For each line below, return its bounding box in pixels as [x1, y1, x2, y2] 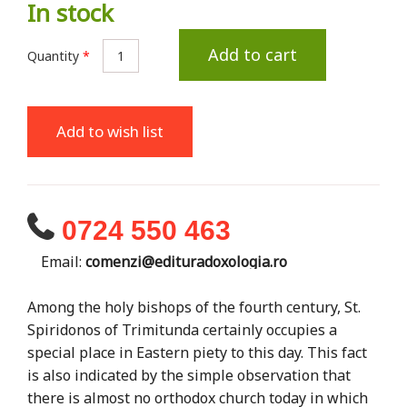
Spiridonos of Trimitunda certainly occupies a [27, 319, 337, 340]
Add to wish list [56, 120, 164, 142]
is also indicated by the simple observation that [27, 364, 351, 385]
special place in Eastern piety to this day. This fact [27, 342, 367, 362]
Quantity [27, 46, 83, 65]
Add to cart [208, 43, 297, 65]
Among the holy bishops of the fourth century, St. [27, 296, 361, 317]
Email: [41, 251, 85, 272]
